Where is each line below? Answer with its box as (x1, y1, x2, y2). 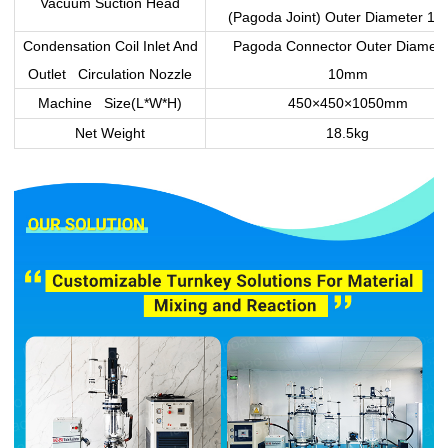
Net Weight (75, 124, 145, 141)
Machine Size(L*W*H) (38, 94, 182, 111)
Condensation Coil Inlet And (22, 37, 198, 54)
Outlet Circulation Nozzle (28, 65, 192, 82)
